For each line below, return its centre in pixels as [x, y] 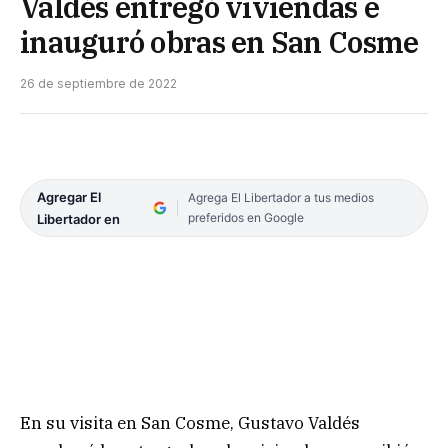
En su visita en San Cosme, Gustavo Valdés [190, 422]
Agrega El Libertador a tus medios [280, 198]
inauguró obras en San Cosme [219, 42]
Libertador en [78, 219]
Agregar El [69, 197]
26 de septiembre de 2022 [98, 84]
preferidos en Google [245, 218]
